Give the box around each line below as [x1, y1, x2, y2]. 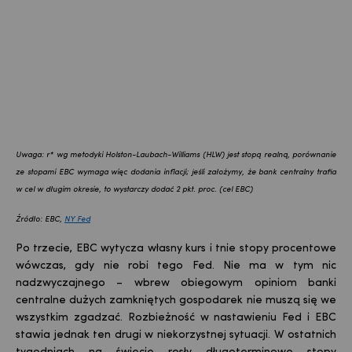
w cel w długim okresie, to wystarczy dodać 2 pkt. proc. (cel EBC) [16, 185, 253, 195]
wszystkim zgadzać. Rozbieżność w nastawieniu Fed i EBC [16, 312, 336, 324]
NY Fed [64, 215, 90, 225]
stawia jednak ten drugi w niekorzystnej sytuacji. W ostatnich [16, 329, 336, 342]
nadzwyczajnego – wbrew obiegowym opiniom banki [16, 277, 336, 290]
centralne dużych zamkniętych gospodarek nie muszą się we [16, 295, 336, 307]
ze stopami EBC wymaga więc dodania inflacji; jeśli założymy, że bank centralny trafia [16, 168, 336, 178]
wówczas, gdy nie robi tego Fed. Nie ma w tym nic [16, 260, 336, 273]
